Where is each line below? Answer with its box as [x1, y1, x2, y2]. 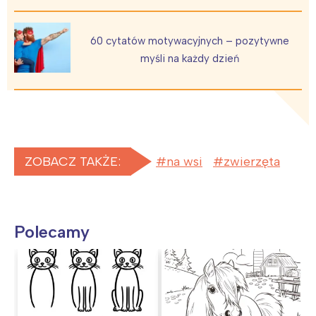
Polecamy [14, 221, 90, 242]
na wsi [166, 153, 202, 169]
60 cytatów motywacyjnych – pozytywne [90, 35, 289, 48]
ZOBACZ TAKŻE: [25, 153, 121, 169]
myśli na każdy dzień [140, 52, 239, 66]
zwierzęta [224, 153, 280, 169]
